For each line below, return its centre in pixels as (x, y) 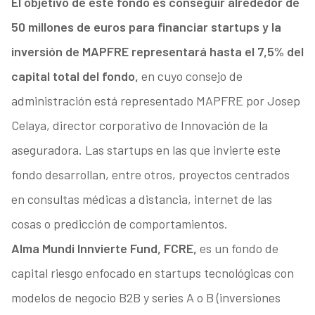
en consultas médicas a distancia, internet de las (141, 199)
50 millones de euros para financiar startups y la (146, 27)
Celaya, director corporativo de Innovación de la (139, 126)
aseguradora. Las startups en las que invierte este (146, 150)
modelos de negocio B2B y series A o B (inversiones (146, 298)
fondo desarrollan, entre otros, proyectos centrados (150, 175)
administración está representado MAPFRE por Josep (155, 101)
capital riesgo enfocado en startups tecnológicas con (152, 273)
